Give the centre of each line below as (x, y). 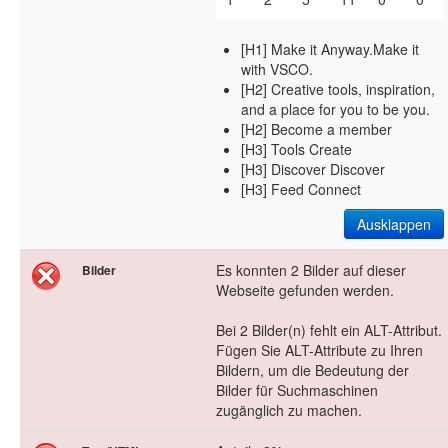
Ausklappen (394, 224)
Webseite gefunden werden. (305, 290)
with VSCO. (277, 69)
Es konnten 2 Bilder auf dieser (311, 270)
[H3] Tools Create (296, 149)
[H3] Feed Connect (301, 189)
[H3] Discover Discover (313, 169)
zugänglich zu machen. (289, 410)
